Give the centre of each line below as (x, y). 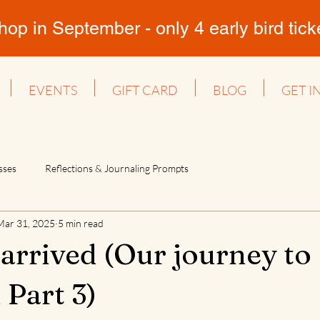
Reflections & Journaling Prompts (117, 168)
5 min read (81, 223)
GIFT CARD (145, 90)
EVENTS (53, 90)
